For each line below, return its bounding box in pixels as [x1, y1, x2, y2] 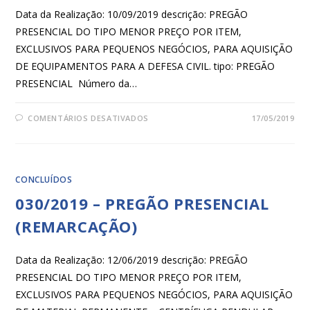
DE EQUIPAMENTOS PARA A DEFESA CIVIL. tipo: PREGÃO [15, 60, 275, 73]
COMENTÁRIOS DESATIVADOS [28, 113, 149, 124]
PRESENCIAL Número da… [15, 77, 138, 91]
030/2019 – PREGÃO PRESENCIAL [15, 193, 269, 215]
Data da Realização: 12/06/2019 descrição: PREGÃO [15, 253, 248, 267]
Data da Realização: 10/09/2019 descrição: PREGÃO [15, 8, 248, 21]
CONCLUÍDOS [15, 174, 73, 186]
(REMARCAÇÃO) [15, 216, 138, 237]
